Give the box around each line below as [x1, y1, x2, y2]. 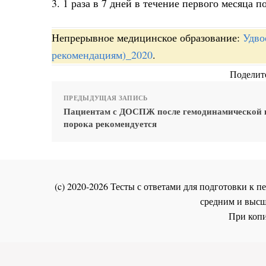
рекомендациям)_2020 [52, 47, 153, 62]
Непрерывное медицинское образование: [52, 30, 243, 45]
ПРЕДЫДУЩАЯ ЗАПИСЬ [64, 93, 148, 103]
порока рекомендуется [64, 116, 157, 130]
